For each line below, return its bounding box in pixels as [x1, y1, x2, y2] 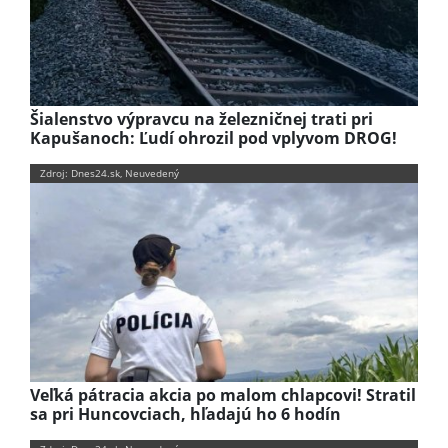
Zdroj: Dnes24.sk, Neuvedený [40, 165, 179, 180]
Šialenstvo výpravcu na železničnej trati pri [30, 107, 373, 130]
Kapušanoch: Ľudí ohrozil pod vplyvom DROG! [30, 126, 397, 149]
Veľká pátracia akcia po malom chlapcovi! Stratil [30, 383, 416, 406]
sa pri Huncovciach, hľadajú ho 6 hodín [30, 402, 341, 425]
